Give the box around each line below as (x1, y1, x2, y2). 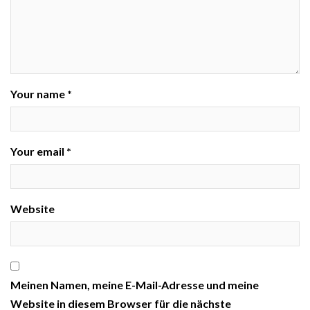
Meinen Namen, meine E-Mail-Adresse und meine (10, 278, 259, 292)
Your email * (10, 145, 71, 158)
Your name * (10, 87, 72, 101)
